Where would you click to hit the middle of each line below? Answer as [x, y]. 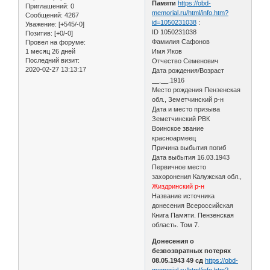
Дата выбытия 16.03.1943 [191, 157]
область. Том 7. [176, 224]
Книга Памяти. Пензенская [193, 215]
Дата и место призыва [186, 109]
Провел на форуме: [55, 42]
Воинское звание [178, 128]
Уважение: [41, 24]
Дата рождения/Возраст [188, 70]
